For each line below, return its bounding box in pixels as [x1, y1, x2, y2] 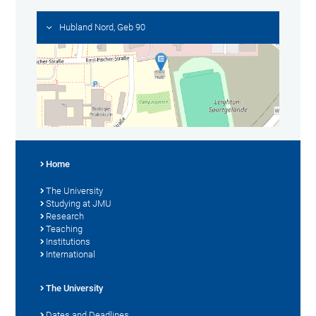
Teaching [46, 223, 83, 234]
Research [46, 210, 85, 221]
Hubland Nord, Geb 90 [59, 22, 146, 33]
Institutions [46, 236, 91, 247]
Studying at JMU [46, 197, 112, 209]
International [46, 248, 96, 260]
